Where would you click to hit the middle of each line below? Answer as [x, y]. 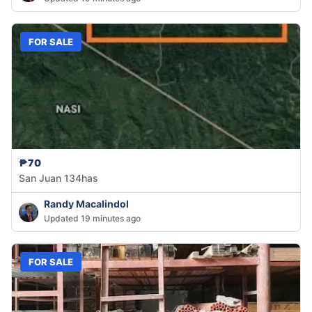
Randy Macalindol [86, 204]
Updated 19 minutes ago [92, 219]
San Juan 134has [58, 178]
